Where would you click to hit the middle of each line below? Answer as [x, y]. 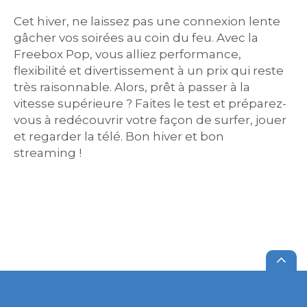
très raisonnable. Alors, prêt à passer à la [132, 87]
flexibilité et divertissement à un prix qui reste [149, 71]
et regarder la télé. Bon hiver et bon [119, 136]
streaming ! [48, 153]
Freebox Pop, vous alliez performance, [127, 54]
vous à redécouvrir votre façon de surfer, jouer [150, 120]
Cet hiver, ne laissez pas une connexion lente [147, 21]
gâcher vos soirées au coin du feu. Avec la [136, 38]
